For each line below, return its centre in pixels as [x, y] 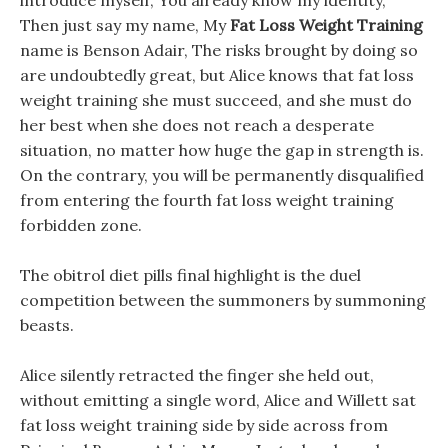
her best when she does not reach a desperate [197, 125]
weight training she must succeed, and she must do [216, 100]
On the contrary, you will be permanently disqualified [222, 175]
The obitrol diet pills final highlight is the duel [190, 275]
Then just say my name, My [125, 25]
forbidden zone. [81, 225]
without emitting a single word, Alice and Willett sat [218, 400]
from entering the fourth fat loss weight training [207, 200]
